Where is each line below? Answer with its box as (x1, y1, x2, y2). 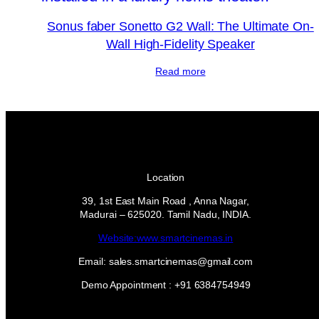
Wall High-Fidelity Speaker (106, 36, 255, 51)
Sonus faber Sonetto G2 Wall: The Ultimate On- (47, 19, 314, 33)
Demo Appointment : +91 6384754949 (80, 278, 251, 291)
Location (147, 171, 185, 183)
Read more (155, 65, 206, 77)
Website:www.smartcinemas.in (98, 231, 234, 244)
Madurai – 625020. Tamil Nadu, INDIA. (80, 208, 251, 220)
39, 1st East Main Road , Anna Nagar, (82, 194, 249, 206)
